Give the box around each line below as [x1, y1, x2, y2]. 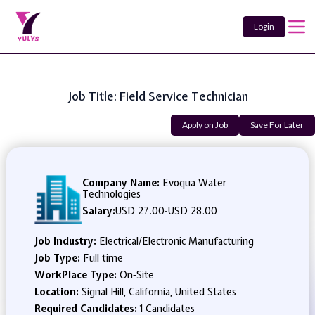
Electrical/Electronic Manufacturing [98, 235, 254, 247]
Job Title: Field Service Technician [67, 88, 248, 104]
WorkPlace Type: [34, 269, 120, 281]
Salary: [82, 205, 115, 217]
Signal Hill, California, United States [81, 285, 236, 298]
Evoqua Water [159, 176, 226, 189]
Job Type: [34, 252, 83, 264]
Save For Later [250, 120, 304, 130]
